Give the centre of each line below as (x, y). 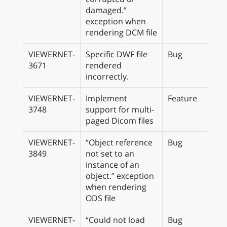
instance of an (112, 165)
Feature (182, 98)
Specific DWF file (117, 54)
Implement (106, 98)
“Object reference (119, 142)
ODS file (101, 198)
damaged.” (106, 10)
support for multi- (120, 109)
